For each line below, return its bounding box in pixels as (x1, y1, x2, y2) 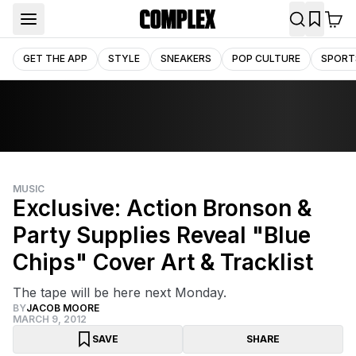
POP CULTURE (232, 52, 300, 64)
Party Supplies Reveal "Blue (13, 222, 311, 249)
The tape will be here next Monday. (13, 284, 226, 300)
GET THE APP (23, 52, 87, 64)
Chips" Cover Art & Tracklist (13, 249, 313, 276)
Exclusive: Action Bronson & (13, 195, 311, 222)
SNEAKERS (161, 52, 211, 64)
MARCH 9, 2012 (13, 313, 87, 325)
